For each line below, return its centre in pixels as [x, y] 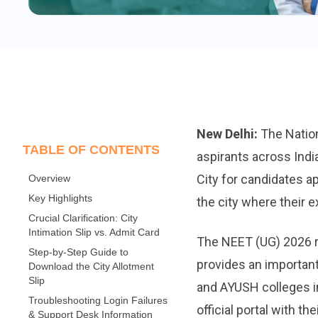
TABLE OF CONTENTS [91, 149]
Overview [49, 178]
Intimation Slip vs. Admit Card [94, 232]
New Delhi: [227, 133]
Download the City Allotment [91, 266]
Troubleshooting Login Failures [98, 300]
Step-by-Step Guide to [78, 252]
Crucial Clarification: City [83, 218]
